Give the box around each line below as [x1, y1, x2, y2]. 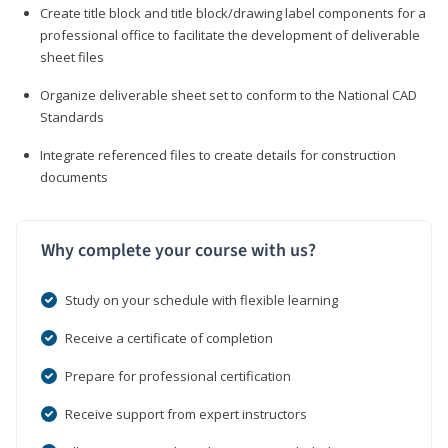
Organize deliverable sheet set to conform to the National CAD [40, 85, 417, 104]
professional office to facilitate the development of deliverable [40, 25, 420, 44]
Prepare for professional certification [65, 366, 291, 385]
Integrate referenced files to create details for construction [40, 145, 396, 164]
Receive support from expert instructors [65, 404, 307, 423]
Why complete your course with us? [41, 237, 316, 263]
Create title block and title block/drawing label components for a [40, 3, 426, 22]
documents [40, 167, 108, 186]
